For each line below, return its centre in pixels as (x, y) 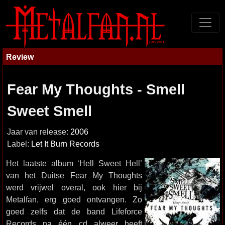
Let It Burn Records (65, 144)
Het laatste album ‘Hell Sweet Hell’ (74, 163)
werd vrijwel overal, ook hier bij (74, 187)
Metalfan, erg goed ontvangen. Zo (74, 199)
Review (20, 57)
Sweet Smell (49, 111)
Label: (19, 144)
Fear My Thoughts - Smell (96, 89)
